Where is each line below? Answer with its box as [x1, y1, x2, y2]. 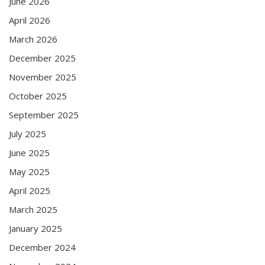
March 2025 [9, 203, 57, 215]
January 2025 [9, 222, 62, 234]
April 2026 [9, 14, 50, 26]
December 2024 [9, 241, 76, 253]
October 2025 [9, 89, 67, 102]
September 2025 [9, 108, 79, 121]
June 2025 [9, 146, 50, 159]
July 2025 [9, 127, 46, 140]
